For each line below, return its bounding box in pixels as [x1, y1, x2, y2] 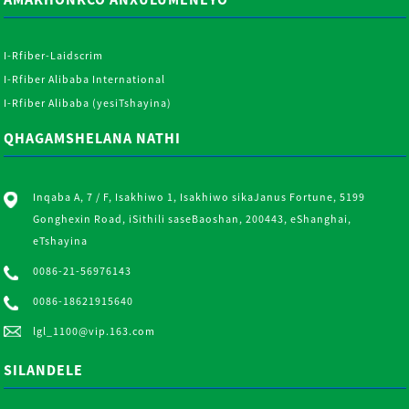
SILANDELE [4, 361, 84, 380]
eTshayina [33, 233, 89, 247]
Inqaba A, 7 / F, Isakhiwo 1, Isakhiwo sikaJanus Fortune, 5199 [33, 189, 366, 204]
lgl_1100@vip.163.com [33, 323, 156, 338]
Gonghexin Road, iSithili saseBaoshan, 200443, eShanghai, [33, 211, 352, 225]
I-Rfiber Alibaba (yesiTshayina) [4, 95, 173, 110]
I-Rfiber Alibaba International [4, 71, 166, 86]
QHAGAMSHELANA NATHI [4, 128, 182, 147]
